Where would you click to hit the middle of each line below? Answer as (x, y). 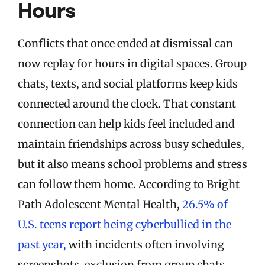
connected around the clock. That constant (127, 104)
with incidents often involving (145, 245)
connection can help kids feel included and (126, 124)
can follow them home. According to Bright (129, 185)
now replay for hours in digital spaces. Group (132, 64)
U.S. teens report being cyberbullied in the (125, 225)
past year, (42, 245)
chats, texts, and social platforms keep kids (128, 84)
